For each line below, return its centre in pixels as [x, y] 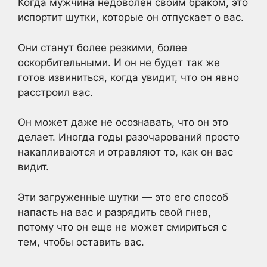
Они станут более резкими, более [103, 47]
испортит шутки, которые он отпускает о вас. [131, 17]
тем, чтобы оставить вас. [81, 242]
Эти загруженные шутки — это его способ [123, 197]
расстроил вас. [55, 92]
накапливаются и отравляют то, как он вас [125, 152]
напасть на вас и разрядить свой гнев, [114, 212]
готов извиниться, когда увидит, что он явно [128, 77]
